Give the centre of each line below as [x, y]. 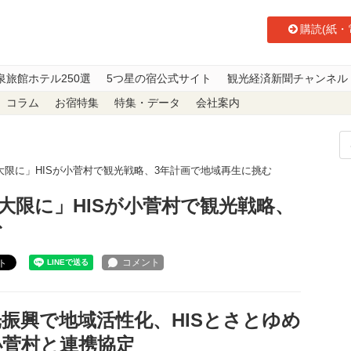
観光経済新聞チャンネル [288, 78]
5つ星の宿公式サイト [159, 78]
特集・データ [147, 103]
